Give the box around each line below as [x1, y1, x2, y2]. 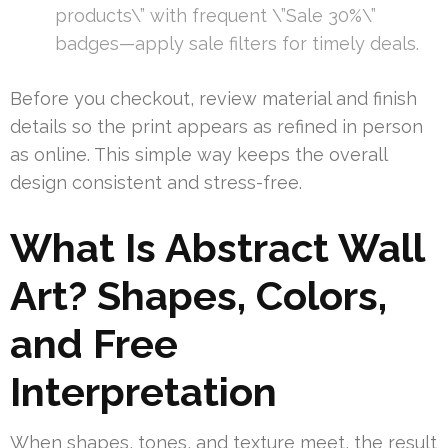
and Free [10, 320, 178, 368]
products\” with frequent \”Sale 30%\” [55, 5, 376, 27]
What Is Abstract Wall [10, 224, 424, 272]
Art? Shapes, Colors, [10, 272, 387, 320]
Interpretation [10, 368, 277, 416]
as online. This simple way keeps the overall [10, 144, 387, 166]
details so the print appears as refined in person [10, 116, 423, 138]
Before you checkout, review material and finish [10, 88, 417, 110]
